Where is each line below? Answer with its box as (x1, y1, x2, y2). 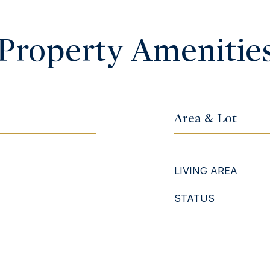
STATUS (174, 192, 215, 204)
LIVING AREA (174, 165, 237, 177)
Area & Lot (174, 110, 237, 126)
